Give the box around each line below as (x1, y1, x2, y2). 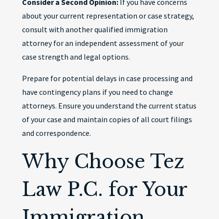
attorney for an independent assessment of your (22, 38, 184, 48)
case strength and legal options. (22, 52, 130, 62)
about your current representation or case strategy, (22, 11, 194, 21)
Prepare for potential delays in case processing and (22, 73, 193, 83)
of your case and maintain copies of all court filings (22, 114, 192, 124)
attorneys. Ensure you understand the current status (22, 101, 197, 110)
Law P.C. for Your (22, 178, 187, 201)
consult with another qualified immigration (22, 24, 168, 34)
